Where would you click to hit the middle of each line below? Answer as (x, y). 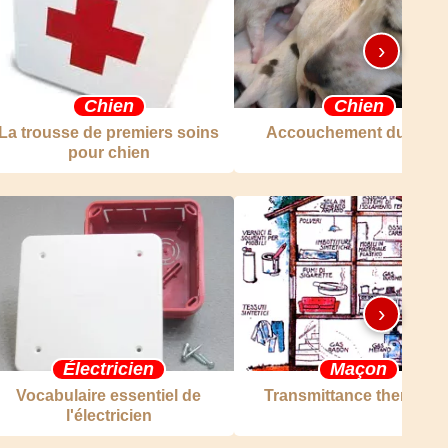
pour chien (108, 152)
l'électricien (108, 415)
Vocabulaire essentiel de (109, 395)
